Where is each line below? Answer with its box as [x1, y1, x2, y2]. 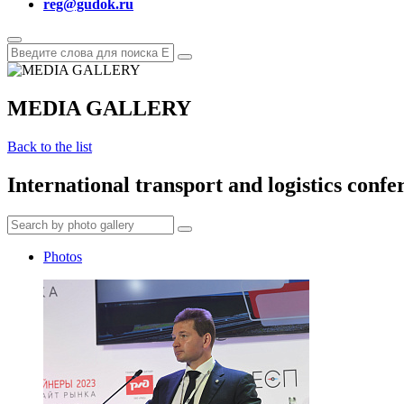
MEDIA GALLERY [7, 96, 191, 120]
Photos [43, 248, 82, 264]
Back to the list [7, 138, 92, 154]
